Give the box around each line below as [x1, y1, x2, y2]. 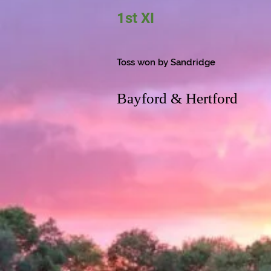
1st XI [117, 10, 154, 27]
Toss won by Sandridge [117, 57, 215, 68]
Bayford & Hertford [117, 90, 238, 106]
